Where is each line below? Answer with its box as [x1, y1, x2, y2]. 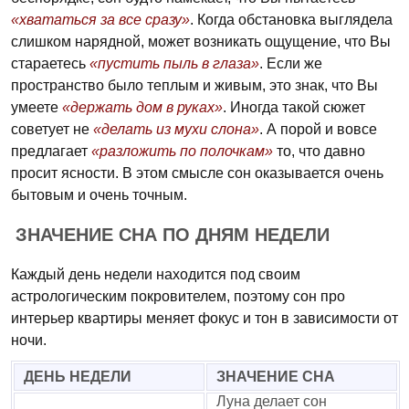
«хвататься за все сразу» [11, 12, 190, 27]
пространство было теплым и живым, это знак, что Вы [11, 78, 378, 93]
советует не [11, 121, 93, 137]
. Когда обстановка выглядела [190, 12, 393, 27]
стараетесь [11, 56, 89, 71]
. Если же [259, 56, 322, 71]
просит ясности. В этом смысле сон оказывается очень [11, 165, 383, 181]
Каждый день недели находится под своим [11, 267, 300, 282]
